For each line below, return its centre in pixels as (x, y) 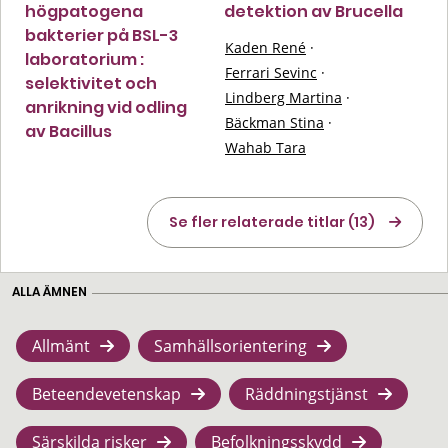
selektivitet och (91, 83)
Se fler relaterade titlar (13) (272, 221)
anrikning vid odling (106, 107)
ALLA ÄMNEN (49, 291)
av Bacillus (68, 131)
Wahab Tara (265, 147)
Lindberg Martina (283, 97)
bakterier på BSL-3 (101, 35)
